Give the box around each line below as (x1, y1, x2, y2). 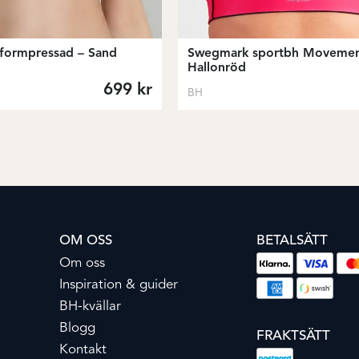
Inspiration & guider (59, 278, 178, 292)
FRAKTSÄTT (256, 329, 330, 344)
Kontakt (59, 343, 107, 357)
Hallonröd (188, 61, 246, 75)
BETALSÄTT (256, 234, 328, 248)
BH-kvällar (59, 300, 121, 314)
